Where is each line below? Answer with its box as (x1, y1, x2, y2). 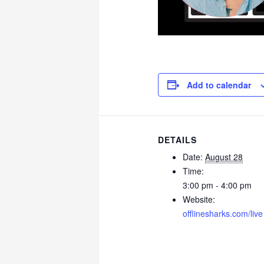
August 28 (205, 150, 243, 163)
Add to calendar (187, 78, 252, 91)
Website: (183, 193, 216, 205)
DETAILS (158, 133, 197, 146)
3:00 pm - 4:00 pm (183, 179, 252, 191)
